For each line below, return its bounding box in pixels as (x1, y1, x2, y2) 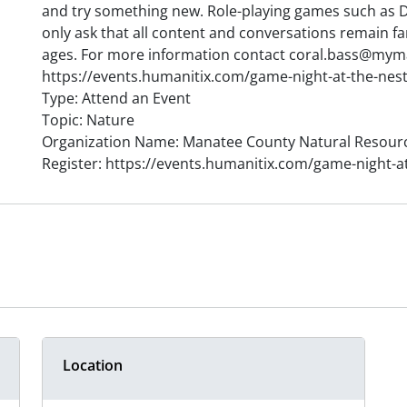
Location (63, 355, 123, 376)
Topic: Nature (42, 110, 134, 131)
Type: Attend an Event (42, 88, 191, 109)
